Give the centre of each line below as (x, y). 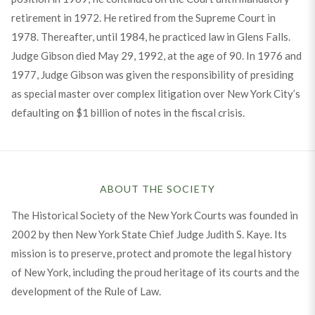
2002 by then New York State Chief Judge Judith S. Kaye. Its (149, 234)
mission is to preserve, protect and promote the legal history (151, 253)
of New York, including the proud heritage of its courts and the (155, 272)
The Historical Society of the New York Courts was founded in (154, 215)
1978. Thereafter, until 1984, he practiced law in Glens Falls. (150, 36)
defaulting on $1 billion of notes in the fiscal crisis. (128, 112)
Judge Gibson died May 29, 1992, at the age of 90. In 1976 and (156, 55)
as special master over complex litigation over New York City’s (155, 93)
